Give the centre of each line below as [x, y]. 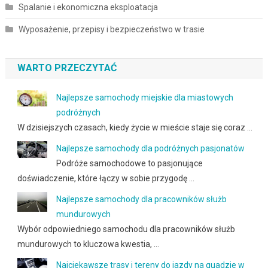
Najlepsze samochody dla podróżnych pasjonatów [150, 148]
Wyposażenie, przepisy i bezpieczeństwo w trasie [111, 29]
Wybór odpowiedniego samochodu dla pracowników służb [126, 229]
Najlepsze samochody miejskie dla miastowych [144, 97]
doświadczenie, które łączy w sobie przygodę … [106, 178]
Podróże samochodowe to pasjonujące [129, 163]
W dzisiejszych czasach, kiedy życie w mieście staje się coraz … [135, 127]
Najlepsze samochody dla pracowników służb [141, 199]
